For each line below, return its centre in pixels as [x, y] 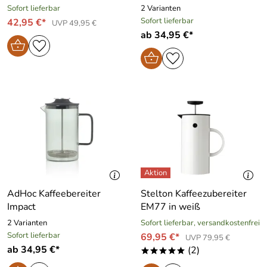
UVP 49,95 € [74, 23]
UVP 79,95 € [208, 237]
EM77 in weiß [170, 207]
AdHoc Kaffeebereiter [54, 193]
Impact [21, 207]
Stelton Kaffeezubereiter [194, 193]
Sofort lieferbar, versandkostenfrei [200, 223]
